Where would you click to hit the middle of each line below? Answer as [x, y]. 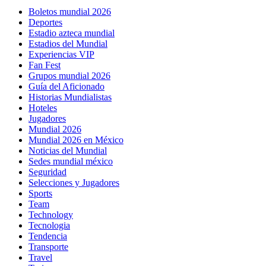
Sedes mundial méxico [71, 161]
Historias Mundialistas [70, 97]
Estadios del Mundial [68, 44]
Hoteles [43, 108]
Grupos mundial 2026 [69, 76]
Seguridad [47, 172]
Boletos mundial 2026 [70, 12]
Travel [40, 258]
